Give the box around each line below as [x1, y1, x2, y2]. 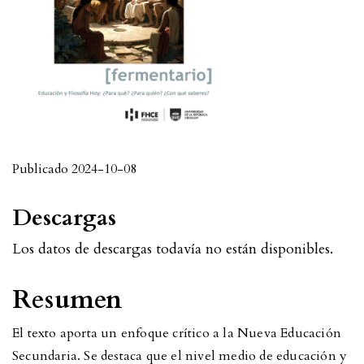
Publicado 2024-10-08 [12, 160, 136, 179]
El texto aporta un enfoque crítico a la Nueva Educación [12, 324, 342, 343]
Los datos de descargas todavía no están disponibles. [12, 239, 333, 260]
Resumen [12, 282, 123, 318]
